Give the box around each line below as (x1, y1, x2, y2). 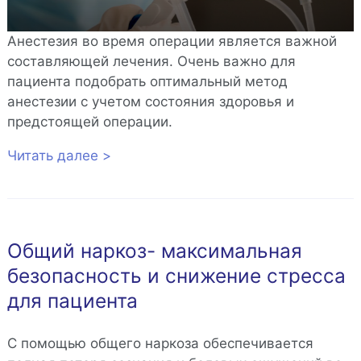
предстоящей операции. (6, 114, 172, 131)
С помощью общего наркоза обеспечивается (6, 334, 313, 351)
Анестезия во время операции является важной (6, 33, 337, 50)
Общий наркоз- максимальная (6, 239, 302, 263)
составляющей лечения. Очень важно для (6, 53, 296, 70)
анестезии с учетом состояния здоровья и (6, 93, 294, 110)
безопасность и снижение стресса (6, 263, 346, 288)
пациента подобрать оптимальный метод (6, 73, 288, 90)
